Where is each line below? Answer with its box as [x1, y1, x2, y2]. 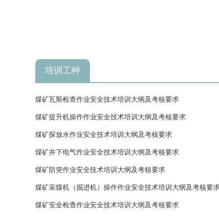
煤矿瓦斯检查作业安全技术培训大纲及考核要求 [35, 96, 179, 104]
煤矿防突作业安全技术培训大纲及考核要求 [35, 166, 165, 174]
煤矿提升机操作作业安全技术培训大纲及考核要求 [35, 113, 186, 121]
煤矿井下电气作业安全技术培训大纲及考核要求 [35, 149, 179, 156]
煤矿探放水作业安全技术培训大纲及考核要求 [35, 131, 172, 139]
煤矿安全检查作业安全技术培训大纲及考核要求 [35, 201, 179, 209]
